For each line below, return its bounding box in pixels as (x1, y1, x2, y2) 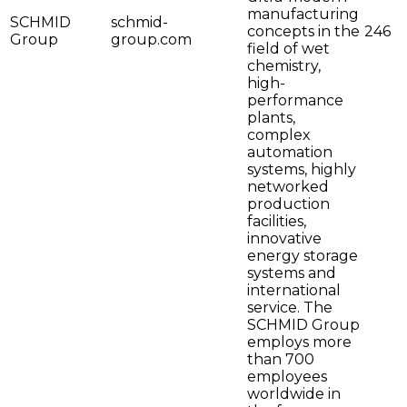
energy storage (247, 247, 358, 265)
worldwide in (247, 385, 341, 403)
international (247, 282, 341, 300)
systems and (247, 264, 336, 283)
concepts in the (247, 23, 360, 41)
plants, (247, 109, 295, 127)
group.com (111, 31, 192, 49)
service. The (247, 299, 333, 317)
